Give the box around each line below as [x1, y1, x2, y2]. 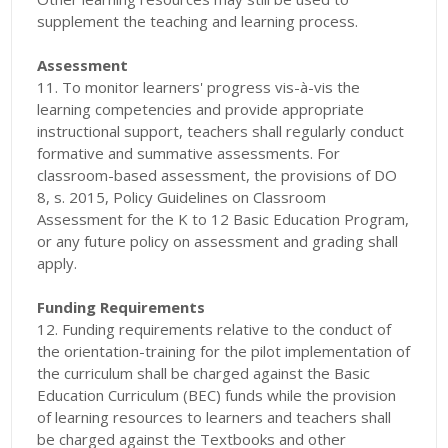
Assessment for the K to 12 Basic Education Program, [37, 209, 410, 230]
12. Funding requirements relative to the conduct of [37, 319, 392, 340]
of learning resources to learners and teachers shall [37, 407, 392, 428]
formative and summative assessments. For [37, 143, 341, 164]
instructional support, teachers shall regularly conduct [37, 121, 405, 142]
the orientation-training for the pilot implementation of [37, 341, 411, 362]
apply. [37, 253, 78, 274]
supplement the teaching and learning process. [37, 11, 359, 32]
